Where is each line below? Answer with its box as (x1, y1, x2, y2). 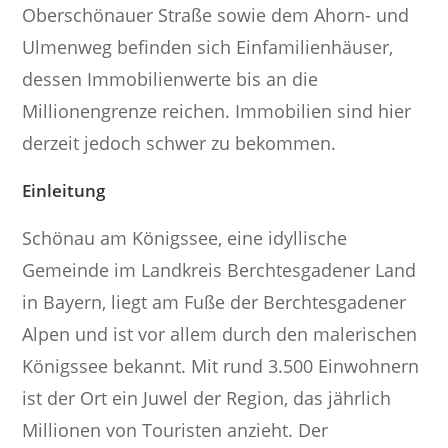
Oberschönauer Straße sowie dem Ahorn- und (22, 3, 410, 28)
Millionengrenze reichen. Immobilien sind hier (22, 99, 412, 124)
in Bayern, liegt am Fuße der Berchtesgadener (22, 290, 407, 315)
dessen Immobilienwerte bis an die (22, 67, 319, 92)
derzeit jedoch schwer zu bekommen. (22, 131, 337, 156)
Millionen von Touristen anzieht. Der (22, 418, 329, 443)
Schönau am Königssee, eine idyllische (22, 226, 348, 251)
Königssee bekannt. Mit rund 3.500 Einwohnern (22, 354, 420, 379)
